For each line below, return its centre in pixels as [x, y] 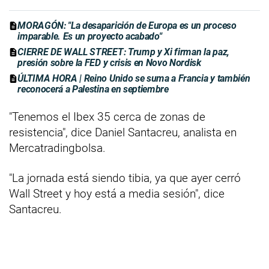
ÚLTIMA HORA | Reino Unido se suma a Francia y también [134, 79]
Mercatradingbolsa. [57, 148]
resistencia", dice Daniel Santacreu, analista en [123, 133]
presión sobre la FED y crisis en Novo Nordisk [109, 63]
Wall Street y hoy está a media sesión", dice [117, 194]
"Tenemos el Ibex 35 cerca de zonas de [107, 117]
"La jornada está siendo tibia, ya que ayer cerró [125, 178]
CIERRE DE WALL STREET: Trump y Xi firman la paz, [123, 52]
